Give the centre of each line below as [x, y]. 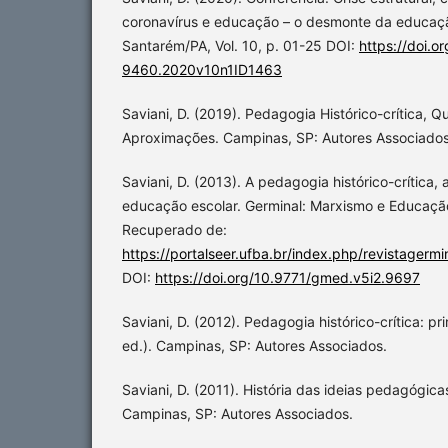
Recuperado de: [174, 230]
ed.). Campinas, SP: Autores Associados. [254, 346]
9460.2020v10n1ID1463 [202, 70]
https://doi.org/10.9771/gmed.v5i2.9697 [287, 278]
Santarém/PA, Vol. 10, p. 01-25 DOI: [240, 46]
